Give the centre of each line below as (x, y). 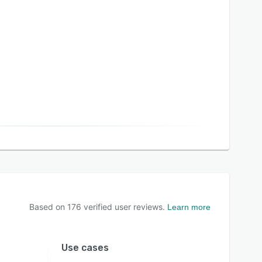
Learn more (189, 207)
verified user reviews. (123, 207)
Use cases (85, 248)
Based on (48, 207)
